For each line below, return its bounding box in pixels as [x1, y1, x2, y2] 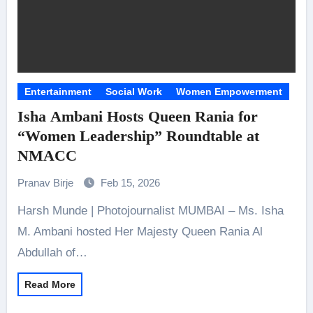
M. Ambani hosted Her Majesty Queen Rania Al [17, 225, 263, 238]
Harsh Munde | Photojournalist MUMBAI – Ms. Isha [17, 204, 26, 217]
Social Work [105, 86, 162, 97]
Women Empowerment [175, 86, 282, 97]
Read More [24, 279, 75, 290]
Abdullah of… [17, 246, 87, 259]
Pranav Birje [17, 177, 76, 189]
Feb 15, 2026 [100, 177, 160, 189]
